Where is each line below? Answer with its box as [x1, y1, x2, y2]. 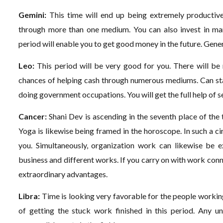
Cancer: [18, 111, 49, 121]
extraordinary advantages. [18, 169, 108, 179]
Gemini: [18, 10, 49, 19]
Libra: [18, 191, 42, 201]
